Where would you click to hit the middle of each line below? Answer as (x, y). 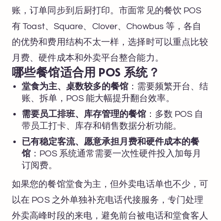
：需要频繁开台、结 (168, 87)
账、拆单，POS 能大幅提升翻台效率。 (98, 98)
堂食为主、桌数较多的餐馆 (75, 87)
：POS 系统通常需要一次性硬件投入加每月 (116, 154)
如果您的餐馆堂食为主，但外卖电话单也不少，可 (110, 184)
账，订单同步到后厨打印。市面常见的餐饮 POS (107, 11)
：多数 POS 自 (175, 114)
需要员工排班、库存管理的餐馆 (84, 114)
